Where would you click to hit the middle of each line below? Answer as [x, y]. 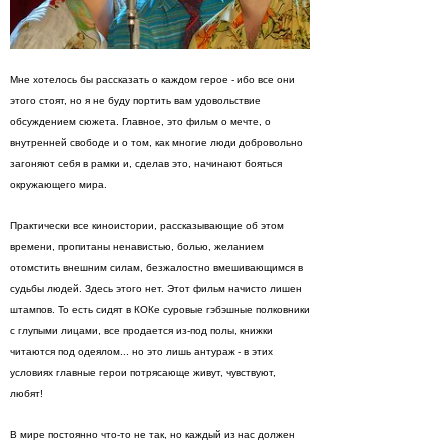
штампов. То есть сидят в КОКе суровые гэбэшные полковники [160, 309]
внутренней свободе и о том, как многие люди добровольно [156, 142]
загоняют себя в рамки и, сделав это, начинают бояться [146, 163]
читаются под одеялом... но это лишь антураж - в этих [141, 351]
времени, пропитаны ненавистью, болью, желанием [137, 246]
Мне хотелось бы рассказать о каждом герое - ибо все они [152, 79]
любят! [26, 393]
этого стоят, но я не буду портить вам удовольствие [135, 100]
